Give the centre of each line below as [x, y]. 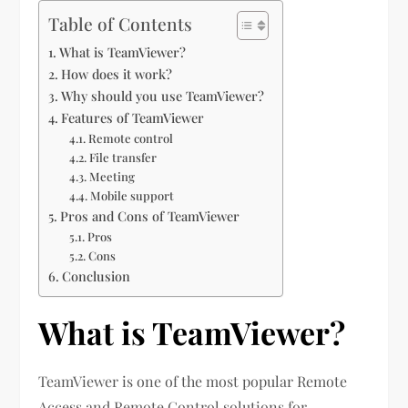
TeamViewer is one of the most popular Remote [193, 382]
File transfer [122, 158]
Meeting [112, 177]
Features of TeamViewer [133, 118]
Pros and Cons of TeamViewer [150, 216]
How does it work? [117, 74]
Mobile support [132, 196]
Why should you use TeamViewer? [163, 96]
